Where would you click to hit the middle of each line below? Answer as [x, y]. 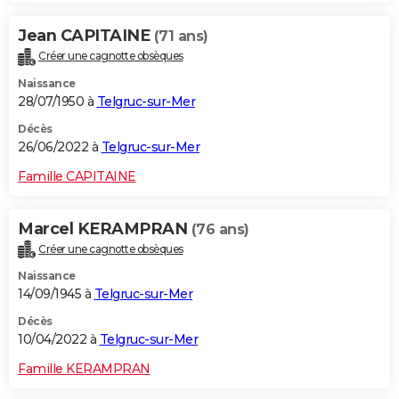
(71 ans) [181, 36]
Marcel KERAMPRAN [105, 228]
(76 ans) [220, 229]
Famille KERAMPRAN [84, 369]
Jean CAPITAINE [86, 35]
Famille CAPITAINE [77, 176]
